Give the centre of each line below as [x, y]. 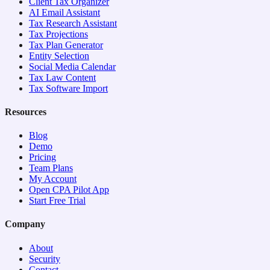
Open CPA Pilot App [69, 190]
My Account [53, 179]
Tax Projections [58, 34]
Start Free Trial [57, 201]
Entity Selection [59, 55]
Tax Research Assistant [73, 23]
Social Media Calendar [72, 66]
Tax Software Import [68, 88]
